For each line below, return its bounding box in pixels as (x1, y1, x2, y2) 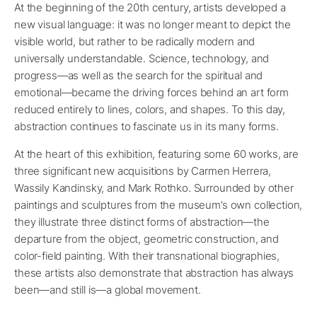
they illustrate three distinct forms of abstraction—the (14, 215, 270, 229)
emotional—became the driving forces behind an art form (14, 86, 289, 99)
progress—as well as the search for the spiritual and (14, 69, 263, 82)
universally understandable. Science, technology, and (14, 52, 270, 65)
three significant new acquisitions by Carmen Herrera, (14, 164, 272, 178)
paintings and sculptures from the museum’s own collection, (14, 198, 303, 212)
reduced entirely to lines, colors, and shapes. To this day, (14, 103, 286, 116)
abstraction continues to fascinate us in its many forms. (14, 120, 279, 133)
